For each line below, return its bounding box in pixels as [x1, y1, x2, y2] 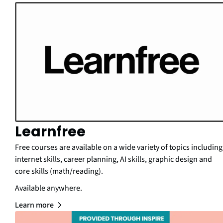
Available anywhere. [15, 182, 82, 194]
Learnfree [15, 121, 86, 141]
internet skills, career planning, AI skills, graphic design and [15, 153, 212, 165]
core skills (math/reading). [15, 165, 103, 177]
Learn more [15, 199, 54, 211]
